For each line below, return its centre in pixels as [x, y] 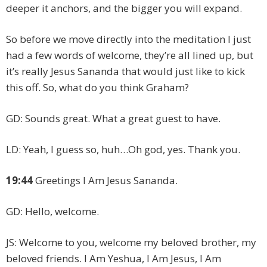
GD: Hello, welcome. [52, 212]
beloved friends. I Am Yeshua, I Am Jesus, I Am [114, 259]
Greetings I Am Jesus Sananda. [105, 181]
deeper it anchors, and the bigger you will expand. [124, 8]
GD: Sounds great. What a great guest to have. [113, 119]
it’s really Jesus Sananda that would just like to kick [125, 72]
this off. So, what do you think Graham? [97, 88]
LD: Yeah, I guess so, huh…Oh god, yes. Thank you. [123, 150]
